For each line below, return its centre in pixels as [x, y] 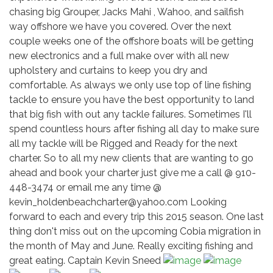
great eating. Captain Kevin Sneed [86, 260]
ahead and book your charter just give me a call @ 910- [133, 172]
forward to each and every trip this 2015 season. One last [136, 216]
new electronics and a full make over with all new [119, 55]
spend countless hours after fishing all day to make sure [134, 129]
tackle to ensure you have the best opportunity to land [132, 99]
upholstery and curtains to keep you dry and [108, 70]
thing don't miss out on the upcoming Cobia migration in [135, 231]
